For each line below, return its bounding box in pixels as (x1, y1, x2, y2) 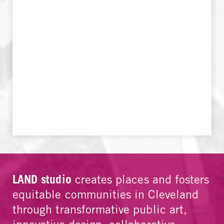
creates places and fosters (71, 172, 209, 186)
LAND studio (12, 172, 71, 186)
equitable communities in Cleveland (12, 187, 199, 201)
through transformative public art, (12, 202, 187, 216)
